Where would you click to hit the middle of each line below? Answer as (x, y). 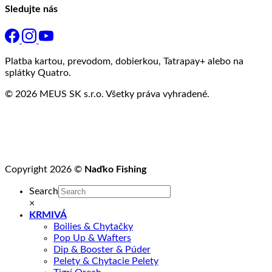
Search (44, 191)
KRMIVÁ (48, 215)
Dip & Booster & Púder (102, 249)
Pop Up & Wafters (92, 238)
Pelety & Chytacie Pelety (106, 261)
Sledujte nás (31, 9)
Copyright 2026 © (45, 169)
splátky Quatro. (38, 73)
